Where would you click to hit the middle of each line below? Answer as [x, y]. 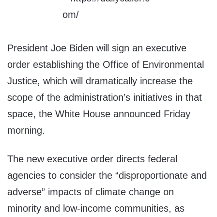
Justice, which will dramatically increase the [100, 81]
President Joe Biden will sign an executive [97, 48]
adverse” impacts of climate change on [91, 192]
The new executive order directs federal [92, 159]
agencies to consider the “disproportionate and [107, 176]
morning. [26, 131]
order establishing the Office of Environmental [106, 65]
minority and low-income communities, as [96, 209]
